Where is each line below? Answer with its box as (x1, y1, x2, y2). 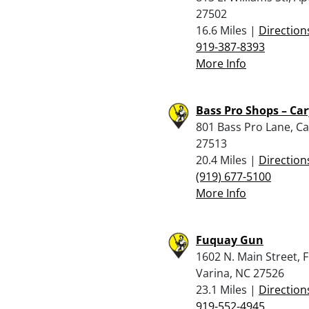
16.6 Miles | (196, 22, 259, 38)
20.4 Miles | (196, 152, 259, 168)
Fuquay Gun (196, 232, 263, 248)
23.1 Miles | (196, 281, 259, 297)
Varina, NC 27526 (196, 265, 284, 281)
